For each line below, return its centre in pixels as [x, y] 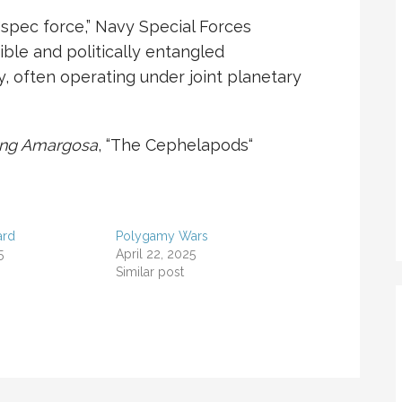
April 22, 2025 [155, 254]
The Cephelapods [179, 145]
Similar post [149, 272]
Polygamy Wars [162, 236]
